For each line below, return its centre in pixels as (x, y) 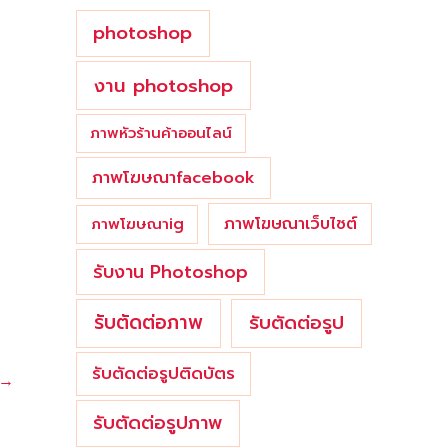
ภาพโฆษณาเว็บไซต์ (290, 224)
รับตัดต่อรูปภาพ (158, 422)
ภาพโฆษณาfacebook (173, 177)
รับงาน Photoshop (170, 272)
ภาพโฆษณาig (137, 224)
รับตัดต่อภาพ (149, 323)
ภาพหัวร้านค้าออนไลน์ (161, 133)
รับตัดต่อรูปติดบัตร (164, 374)
